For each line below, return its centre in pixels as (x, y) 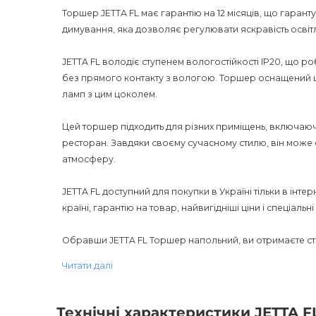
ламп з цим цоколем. (110, 94)
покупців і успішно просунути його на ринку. (164, 272)
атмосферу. (89, 159)
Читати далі (87, 266)
